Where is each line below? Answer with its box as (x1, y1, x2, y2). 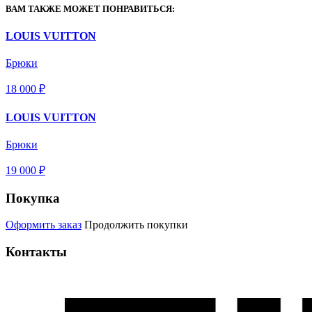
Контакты (6, 244, 67, 260)
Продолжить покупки (84, 219, 188, 231)
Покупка (6, 190, 60, 205)
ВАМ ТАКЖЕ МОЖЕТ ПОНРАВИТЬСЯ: (6, 3, 175, 14)
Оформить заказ (6, 219, 81, 231)
